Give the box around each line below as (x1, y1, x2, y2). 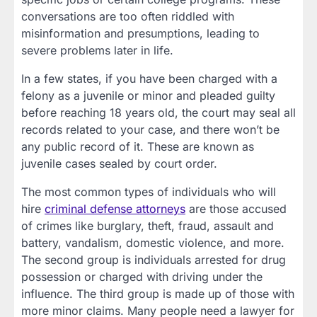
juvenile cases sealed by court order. (21, 156, 217, 171)
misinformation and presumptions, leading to (21, 26, 260, 41)
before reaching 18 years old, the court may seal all (21, 105, 296, 120)
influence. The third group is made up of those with (21, 287, 294, 301)
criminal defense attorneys (45, 202, 185, 217)
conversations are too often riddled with (21, 9, 234, 24)
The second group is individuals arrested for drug (21, 253, 286, 267)
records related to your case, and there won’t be (21, 122, 279, 137)
